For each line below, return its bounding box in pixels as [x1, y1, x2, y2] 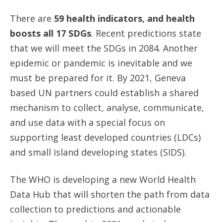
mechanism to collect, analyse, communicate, [10, 102, 204, 113]
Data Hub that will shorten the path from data [10, 188, 210, 200]
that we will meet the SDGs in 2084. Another [10, 42, 198, 54]
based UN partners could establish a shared [10, 87, 199, 99]
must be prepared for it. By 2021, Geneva [10, 72, 186, 84]
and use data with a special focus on [10, 116, 165, 128]
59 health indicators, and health [54, 12, 195, 24]
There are [10, 12, 54, 24]
